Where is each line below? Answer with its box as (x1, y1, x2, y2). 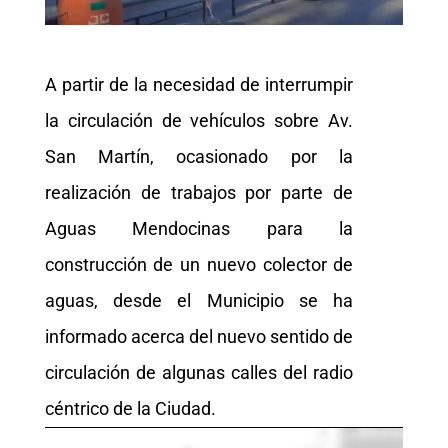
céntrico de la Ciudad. (44, 397, 216, 419)
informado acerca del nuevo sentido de (44, 325, 354, 347)
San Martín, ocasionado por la (44, 145, 354, 167)
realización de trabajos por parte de (44, 181, 354, 203)
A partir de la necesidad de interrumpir (44, 73, 354, 95)
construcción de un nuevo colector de (44, 253, 354, 275)
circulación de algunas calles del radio (44, 361, 354, 383)
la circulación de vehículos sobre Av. (44, 109, 354, 131)
